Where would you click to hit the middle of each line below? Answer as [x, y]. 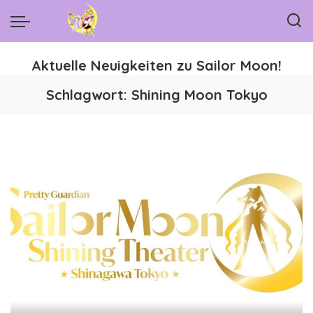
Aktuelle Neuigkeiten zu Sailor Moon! [156, 65]
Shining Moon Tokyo [199, 95]
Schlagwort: [88, 95]
